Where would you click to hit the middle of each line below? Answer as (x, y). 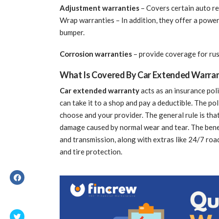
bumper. (72, 33)
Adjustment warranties (99, 8)
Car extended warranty (99, 90)
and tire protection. (91, 151)
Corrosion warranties (96, 54)
